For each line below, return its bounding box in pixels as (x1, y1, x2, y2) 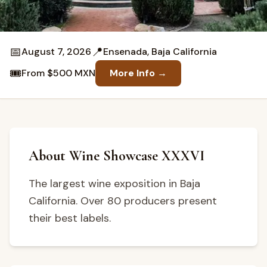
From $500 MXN (21, 67, 95, 79)
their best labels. (29, 211, 111, 225)
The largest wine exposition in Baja (29, 176, 200, 191)
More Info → (110, 67, 167, 79)
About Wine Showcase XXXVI (29, 147, 204, 164)
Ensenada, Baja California (103, 45, 217, 58)
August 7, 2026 (21, 45, 91, 58)
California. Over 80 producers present (29, 194, 217, 208)
